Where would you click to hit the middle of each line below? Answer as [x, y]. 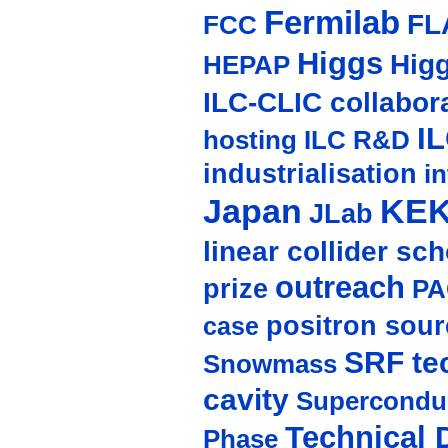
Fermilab [331, 23]
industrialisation [309, 174]
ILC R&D [356, 140]
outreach [339, 288]
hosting [249, 140]
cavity [245, 400]
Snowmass [269, 364]
